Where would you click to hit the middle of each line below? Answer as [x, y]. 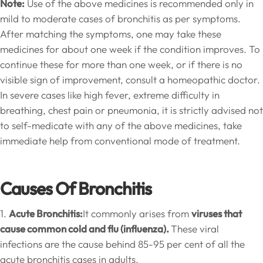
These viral [195, 229]
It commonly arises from [137, 214]
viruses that [217, 214]
